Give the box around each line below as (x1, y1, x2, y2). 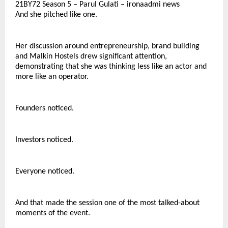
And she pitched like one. (15, 11, 97, 19)
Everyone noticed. (15, 167, 74, 176)
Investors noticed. (15, 136, 73, 144)
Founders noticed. (15, 104, 74, 112)
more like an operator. (15, 73, 89, 81)
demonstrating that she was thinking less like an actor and (15, 63, 207, 71)
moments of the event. (15, 209, 90, 217)
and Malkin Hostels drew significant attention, (15, 52, 167, 61)
